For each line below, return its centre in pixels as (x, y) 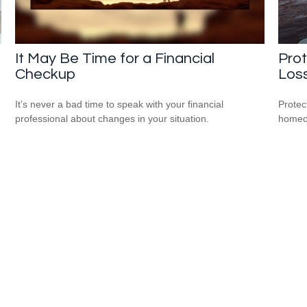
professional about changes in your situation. (112, 118)
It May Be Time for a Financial (115, 58)
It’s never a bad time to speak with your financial (120, 104)
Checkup (46, 74)
